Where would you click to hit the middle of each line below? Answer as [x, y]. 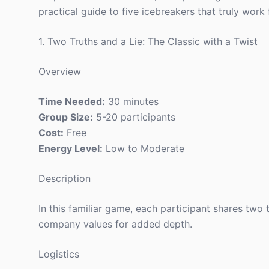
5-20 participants [134, 117]
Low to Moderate [144, 148]
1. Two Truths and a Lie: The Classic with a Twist [148, 41]
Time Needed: [72, 101]
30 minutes [132, 101]
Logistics [59, 254]
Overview [60, 71]
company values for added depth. [115, 224]
